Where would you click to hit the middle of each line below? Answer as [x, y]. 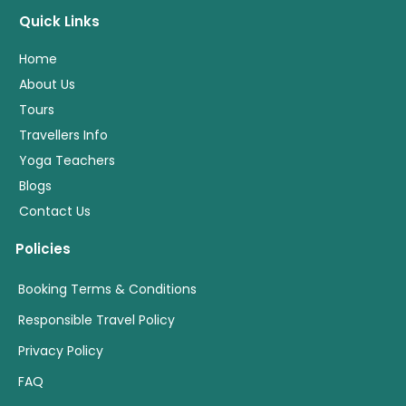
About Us [47, 84]
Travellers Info [63, 135]
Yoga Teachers [67, 160]
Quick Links [59, 21]
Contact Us [55, 211]
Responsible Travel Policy [97, 320]
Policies [43, 249]
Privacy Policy [61, 351]
